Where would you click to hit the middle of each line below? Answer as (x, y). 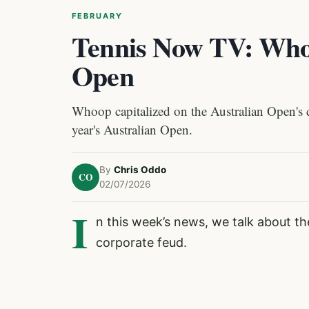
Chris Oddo (140, 170)
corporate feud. (141, 242)
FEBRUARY (97, 16)
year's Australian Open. (132, 129)
